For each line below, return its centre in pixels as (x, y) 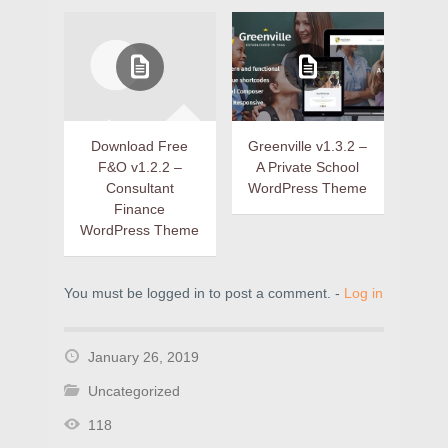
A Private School (308, 167)
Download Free (140, 146)
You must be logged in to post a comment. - (204, 293)
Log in (363, 293)
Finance (140, 209)
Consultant (139, 188)
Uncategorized (134, 391)
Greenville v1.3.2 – (308, 146)
